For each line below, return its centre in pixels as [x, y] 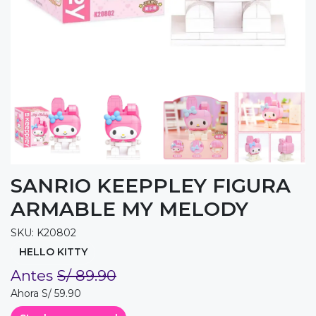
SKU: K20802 [43, 233]
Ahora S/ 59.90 [46, 293]
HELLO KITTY [53, 252]
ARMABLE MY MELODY [129, 209]
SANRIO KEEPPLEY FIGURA [151, 186]
